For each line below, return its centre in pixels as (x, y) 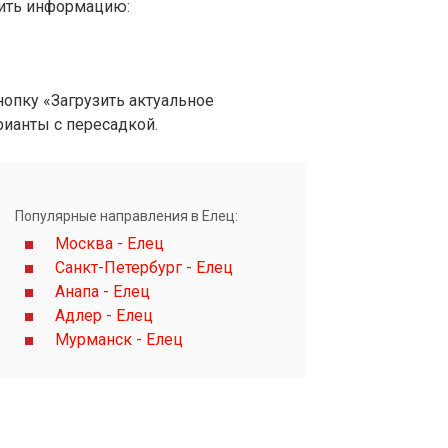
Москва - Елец (109, 244)
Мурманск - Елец (119, 340)
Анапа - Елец (102, 292)
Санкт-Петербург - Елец (144, 268)
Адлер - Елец (104, 316)
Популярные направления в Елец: (126, 216)
